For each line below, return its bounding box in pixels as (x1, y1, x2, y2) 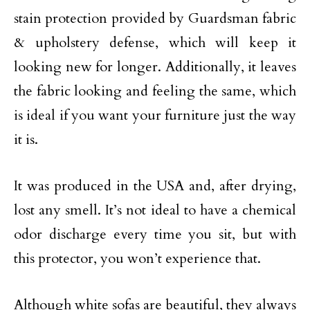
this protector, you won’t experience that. (14, 249, 261, 268)
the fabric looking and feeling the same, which (14, 82, 296, 100)
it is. (14, 130, 38, 149)
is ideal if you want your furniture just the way (14, 106, 296, 125)
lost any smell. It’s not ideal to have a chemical (14, 201, 296, 219)
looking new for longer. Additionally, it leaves (14, 57, 296, 76)
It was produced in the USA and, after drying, (14, 176, 296, 195)
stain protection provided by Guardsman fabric (14, 9, 296, 28)
